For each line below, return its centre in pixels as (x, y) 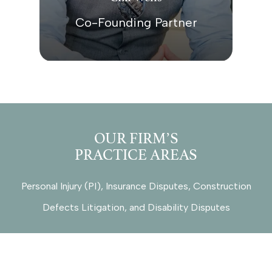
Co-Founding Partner (136, 22)
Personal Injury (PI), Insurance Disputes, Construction (136, 186)
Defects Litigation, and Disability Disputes (136, 207)
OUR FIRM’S (136, 138)
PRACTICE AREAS (136, 155)
